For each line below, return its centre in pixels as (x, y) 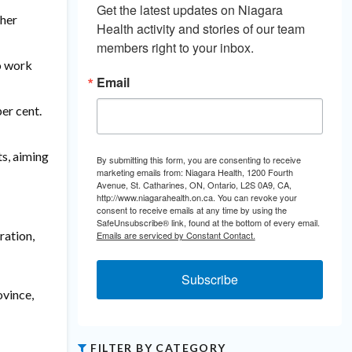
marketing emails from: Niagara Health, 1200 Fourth (194, 172)
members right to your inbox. (175, 48)
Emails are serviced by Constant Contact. (176, 235)
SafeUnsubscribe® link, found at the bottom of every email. (208, 222)
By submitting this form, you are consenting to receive (198, 159)
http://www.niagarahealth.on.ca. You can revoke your (196, 197)
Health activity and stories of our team (200, 29)
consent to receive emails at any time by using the (191, 210)
